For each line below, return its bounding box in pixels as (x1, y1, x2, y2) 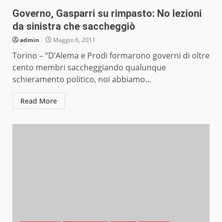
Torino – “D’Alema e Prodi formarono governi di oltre (12, 50, 210, 61)
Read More (20, 96, 57, 106)
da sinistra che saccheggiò (12, 20, 135, 33)
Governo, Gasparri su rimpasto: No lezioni (12, 7, 202, 20)
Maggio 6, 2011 (52, 36, 96, 45)
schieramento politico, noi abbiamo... (12, 74, 151, 85)
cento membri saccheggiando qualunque (12, 62, 166, 73)
